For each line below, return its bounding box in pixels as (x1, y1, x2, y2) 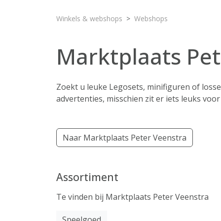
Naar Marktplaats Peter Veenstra (63, 132, 186, 143)
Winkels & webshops (56, 14, 122, 23)
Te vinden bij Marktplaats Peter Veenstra (56, 191, 209, 202)
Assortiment (56, 170, 118, 184)
